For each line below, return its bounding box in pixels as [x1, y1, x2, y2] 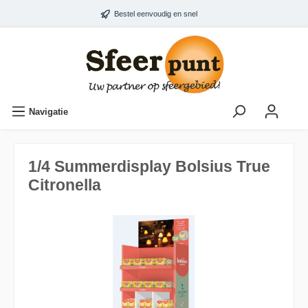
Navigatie [29, 106, 68, 117]
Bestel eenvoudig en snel [114, 10, 197, 18]
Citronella [28, 175, 101, 194]
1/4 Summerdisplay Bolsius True [28, 157, 270, 175]
